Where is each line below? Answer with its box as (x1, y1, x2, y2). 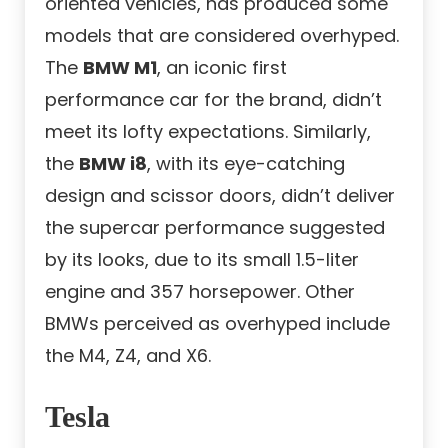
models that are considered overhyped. (45, 23, 399, 49)
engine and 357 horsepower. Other (45, 279, 355, 305)
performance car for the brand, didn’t (45, 87, 382, 113)
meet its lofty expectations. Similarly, (45, 119, 371, 145)
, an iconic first (157, 55, 287, 81)
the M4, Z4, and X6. (45, 343, 211, 369)
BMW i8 (79, 151, 147, 177)
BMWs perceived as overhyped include (45, 311, 390, 337)
